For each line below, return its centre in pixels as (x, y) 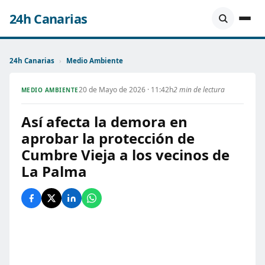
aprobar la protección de (108, 138)
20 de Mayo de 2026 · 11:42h (126, 90)
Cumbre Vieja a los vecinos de (125, 155)
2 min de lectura (199, 90)
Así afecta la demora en (104, 122)
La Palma (54, 171)
